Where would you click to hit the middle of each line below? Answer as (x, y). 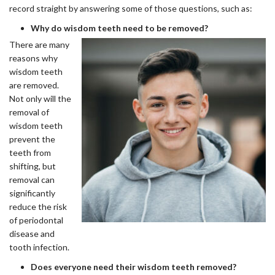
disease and (32, 234)
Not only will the (40, 99)
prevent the (32, 139)
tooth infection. (39, 247)
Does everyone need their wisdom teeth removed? (134, 267)
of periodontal (36, 220)
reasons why (33, 58)
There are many (39, 45)
